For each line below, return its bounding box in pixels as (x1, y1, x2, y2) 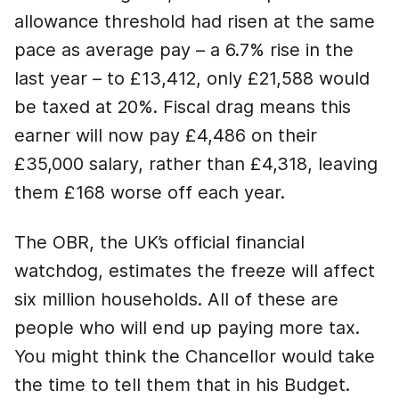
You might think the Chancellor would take (14, 346, 375, 367)
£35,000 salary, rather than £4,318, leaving (14, 153, 378, 175)
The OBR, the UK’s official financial (14, 232, 305, 253)
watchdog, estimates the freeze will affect (14, 260, 375, 281)
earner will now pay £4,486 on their (14, 125, 317, 146)
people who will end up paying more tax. (14, 317, 360, 338)
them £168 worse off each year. (14, 182, 301, 203)
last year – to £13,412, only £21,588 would (14, 68, 370, 89)
